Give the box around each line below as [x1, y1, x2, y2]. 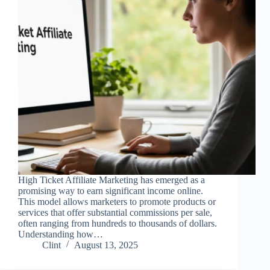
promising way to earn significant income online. [18, 186, 203, 196]
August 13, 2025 [74, 240, 138, 251]
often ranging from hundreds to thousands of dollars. [18, 218, 217, 229]
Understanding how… [18, 229, 103, 240]
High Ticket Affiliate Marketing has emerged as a [18, 175, 205, 186]
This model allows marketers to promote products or [18, 196, 216, 207]
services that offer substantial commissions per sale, [18, 207, 212, 218]
